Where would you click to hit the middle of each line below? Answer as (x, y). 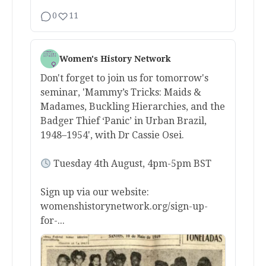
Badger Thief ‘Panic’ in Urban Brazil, (123, 121)
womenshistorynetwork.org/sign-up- (124, 207)
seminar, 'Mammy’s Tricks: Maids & (121, 93)
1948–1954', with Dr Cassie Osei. (112, 135)
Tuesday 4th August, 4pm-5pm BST (132, 164)
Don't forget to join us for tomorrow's (124, 78)
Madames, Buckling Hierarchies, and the (133, 107)
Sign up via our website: (95, 192)
